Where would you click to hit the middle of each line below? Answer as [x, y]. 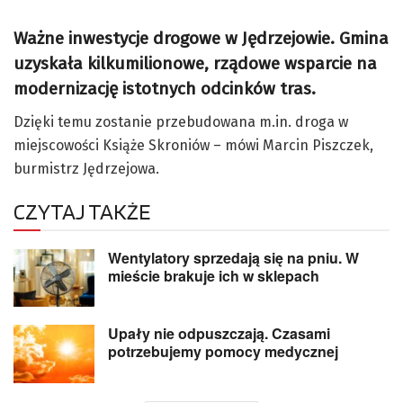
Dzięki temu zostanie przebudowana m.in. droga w [181, 121]
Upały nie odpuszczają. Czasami [219, 334]
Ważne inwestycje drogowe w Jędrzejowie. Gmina [201, 39]
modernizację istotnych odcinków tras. [165, 89]
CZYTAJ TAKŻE [82, 211]
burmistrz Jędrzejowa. [86, 168]
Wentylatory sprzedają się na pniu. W [233, 257]
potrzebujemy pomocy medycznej [223, 352]
